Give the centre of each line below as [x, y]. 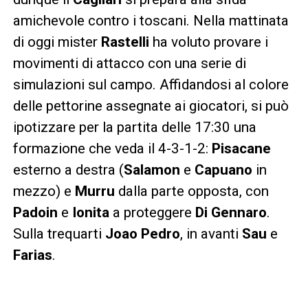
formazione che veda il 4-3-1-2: [112, 148]
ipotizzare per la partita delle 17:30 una [134, 127]
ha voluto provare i [208, 42]
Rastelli [125, 42]
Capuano [223, 169]
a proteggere [152, 212]
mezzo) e [44, 191]
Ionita [90, 212]
